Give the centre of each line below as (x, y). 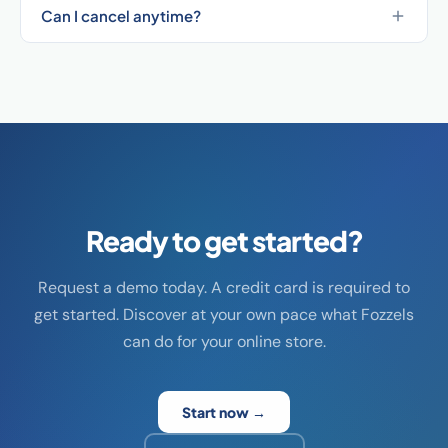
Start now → (224, 412)
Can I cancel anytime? (121, 15)
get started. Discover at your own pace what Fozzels (224, 314)
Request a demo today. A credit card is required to (224, 287)
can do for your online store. (224, 341)
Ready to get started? (224, 240)
